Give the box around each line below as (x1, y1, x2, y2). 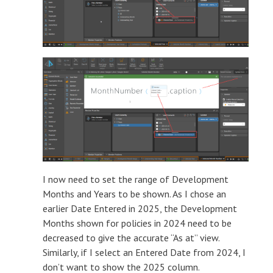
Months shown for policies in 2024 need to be (43, 216, 232, 229)
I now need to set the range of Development (43, 172, 229, 185)
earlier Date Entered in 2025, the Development (43, 202, 237, 214)
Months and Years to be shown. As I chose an (43, 187, 226, 200)
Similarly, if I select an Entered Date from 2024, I (43, 246, 246, 258)
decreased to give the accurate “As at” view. (43, 231, 219, 244)
